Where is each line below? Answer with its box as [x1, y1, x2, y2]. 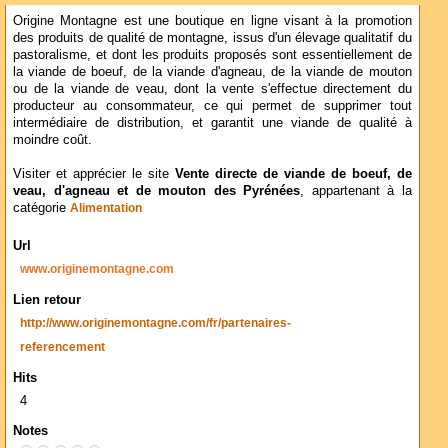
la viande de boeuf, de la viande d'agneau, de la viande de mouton [13, 64, 412, 79]
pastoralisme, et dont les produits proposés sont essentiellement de [13, 47, 412, 62]
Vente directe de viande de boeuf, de [174, 166, 412, 181]
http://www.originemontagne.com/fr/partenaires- [20, 317, 291, 329]
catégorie [13, 200, 70, 215]
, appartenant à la [300, 183, 412, 198]
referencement [20, 341, 105, 353]
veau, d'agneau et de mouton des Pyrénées [13, 183, 301, 198]
